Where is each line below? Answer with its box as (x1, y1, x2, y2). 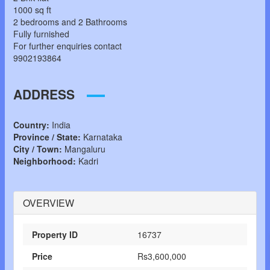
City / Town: (13, 143, 62, 155)
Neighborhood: (13, 155, 76, 168)
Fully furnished (13, 28, 69, 40)
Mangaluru (64, 143, 105, 155)
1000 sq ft (13, 4, 51, 16)
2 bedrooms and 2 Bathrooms (13, 16, 127, 28)
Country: (13, 119, 49, 131)
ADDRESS (13, 85, 75, 104)
